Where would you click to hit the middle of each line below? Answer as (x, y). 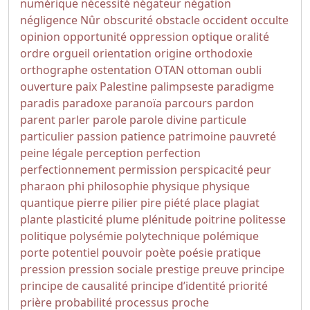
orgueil (71, 53)
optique (212, 37)
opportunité (95, 37)
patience (143, 136)
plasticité (80, 219)
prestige (177, 269)
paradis (40, 103)
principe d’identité (178, 286)
